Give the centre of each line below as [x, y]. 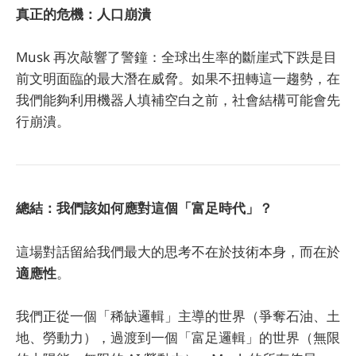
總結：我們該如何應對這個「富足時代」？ [144, 208]
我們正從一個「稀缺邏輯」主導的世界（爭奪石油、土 [178, 315]
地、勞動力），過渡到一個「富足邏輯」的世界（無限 [178, 337]
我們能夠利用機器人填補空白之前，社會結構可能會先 [178, 99]
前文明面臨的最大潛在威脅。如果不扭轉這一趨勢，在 [178, 78]
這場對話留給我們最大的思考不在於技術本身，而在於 [178, 251]
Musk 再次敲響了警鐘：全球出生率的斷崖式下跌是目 [176, 56]
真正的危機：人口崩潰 [83, 14]
